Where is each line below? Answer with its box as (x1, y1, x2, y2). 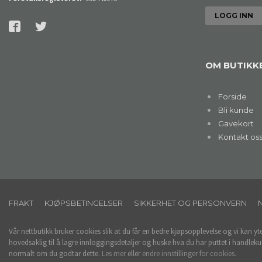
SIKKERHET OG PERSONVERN (134, 198, 247, 208)
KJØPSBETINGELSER (44, 198, 123, 208)
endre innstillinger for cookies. (142, 249, 236, 258)
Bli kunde (218, 105, 254, 115)
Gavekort (218, 119, 254, 128)
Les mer (102, 249, 126, 258)
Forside (218, 92, 247, 101)
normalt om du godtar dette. (9, 249, 102, 258)
